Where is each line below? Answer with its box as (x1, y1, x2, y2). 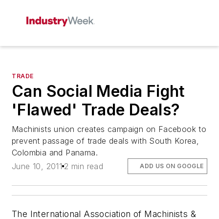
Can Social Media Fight (12, 82, 185, 101)
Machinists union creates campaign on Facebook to (12, 124, 207, 134)
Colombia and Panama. (12, 148, 98, 157)
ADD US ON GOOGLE (140, 162, 204, 170)
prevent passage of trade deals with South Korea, (12, 136, 199, 146)
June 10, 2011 (12, 161, 63, 172)
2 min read (64, 161, 104, 172)
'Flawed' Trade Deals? (12, 100, 180, 119)
